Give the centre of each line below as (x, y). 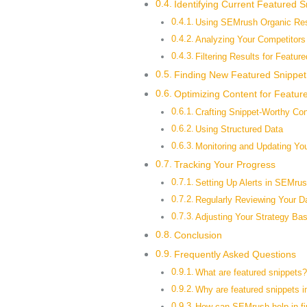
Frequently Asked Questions (235, 254)
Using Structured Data (240, 129)
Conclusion (198, 235)
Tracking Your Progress (224, 164)
